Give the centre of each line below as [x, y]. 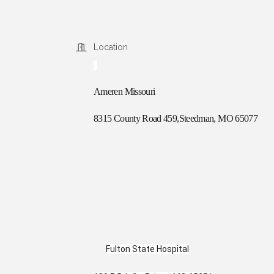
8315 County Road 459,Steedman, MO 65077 [176, 118]
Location [111, 47]
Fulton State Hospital [147, 249]
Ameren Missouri [124, 91]
